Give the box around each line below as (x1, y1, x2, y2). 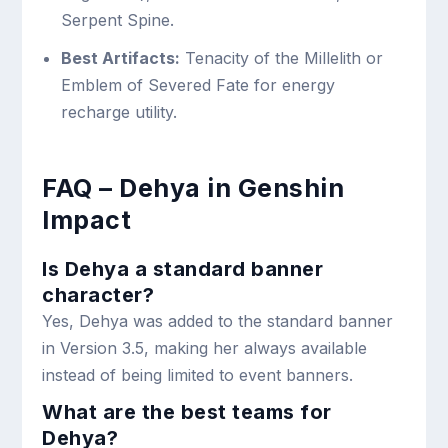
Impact (42, 205, 132, 236)
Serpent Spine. (60, 10, 174, 31)
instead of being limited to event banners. (42, 365, 354, 386)
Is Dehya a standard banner (42, 257, 324, 282)
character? (42, 283, 155, 308)
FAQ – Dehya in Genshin (42, 173, 345, 204)
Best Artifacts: (60, 48, 180, 69)
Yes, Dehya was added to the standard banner (42, 311, 394, 332)
